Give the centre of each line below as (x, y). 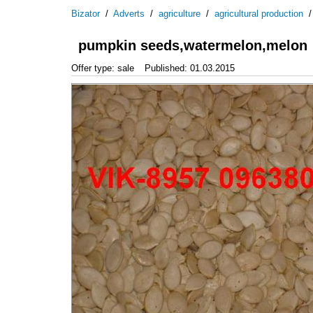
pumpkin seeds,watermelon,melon (193, 46)
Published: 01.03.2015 (190, 68)
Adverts (129, 14)
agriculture (180, 14)
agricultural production (259, 14)
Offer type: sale (103, 68)
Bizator (86, 14)
